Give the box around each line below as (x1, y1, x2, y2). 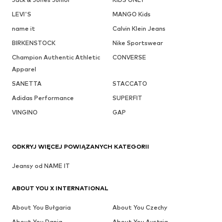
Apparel (12, 65, 36, 73)
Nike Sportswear (112, 39, 163, 47)
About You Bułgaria (12, 203, 71, 211)
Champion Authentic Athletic (12, 53, 100, 61)
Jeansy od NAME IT (12, 162, 70, 169)
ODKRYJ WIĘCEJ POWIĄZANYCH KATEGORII (12, 142, 149, 150)
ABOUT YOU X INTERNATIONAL (12, 184, 109, 192)
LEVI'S (12, 10, 31, 18)
